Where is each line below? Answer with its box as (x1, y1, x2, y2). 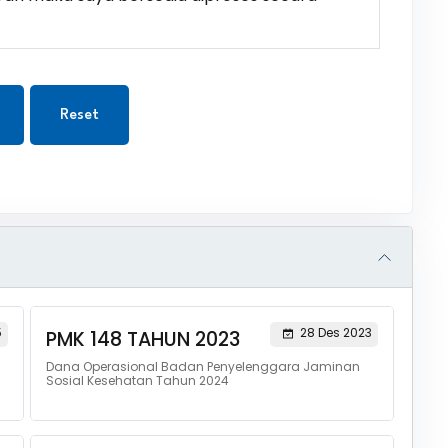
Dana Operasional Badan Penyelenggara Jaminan (45, 358, 360, 375)
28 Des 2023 (299, 324, 372, 341)
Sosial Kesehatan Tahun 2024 (45, 372, 229, 389)
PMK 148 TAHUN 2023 (45, 326, 240, 353)
